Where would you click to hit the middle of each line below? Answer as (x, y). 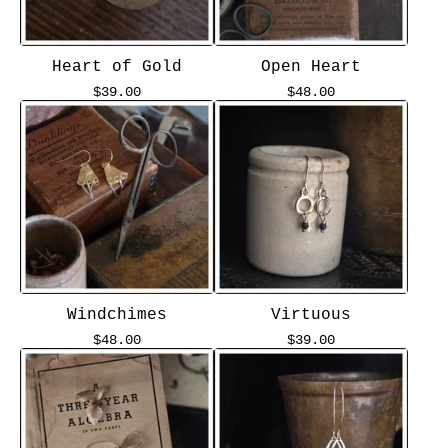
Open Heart (311, 67)
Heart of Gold (117, 67)
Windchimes (117, 315)
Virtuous (311, 315)
